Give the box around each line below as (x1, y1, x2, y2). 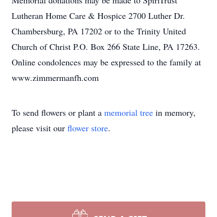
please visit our (12, 122, 67, 134)
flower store (67, 122, 108, 134)
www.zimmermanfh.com (12, 72, 99, 83)
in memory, (153, 107, 196, 118)
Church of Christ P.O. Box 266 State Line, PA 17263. (12, 41, 200, 52)
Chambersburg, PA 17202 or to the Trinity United (12, 25, 186, 37)
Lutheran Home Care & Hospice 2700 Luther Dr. (12, 10, 185, 21)
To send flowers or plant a (12, 107, 104, 118)
